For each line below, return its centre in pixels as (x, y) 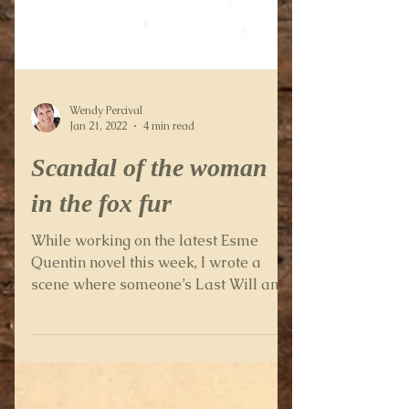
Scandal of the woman (149, 241)
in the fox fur (101, 276)
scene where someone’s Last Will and (159, 357)
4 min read (169, 199)
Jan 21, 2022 (98, 199)
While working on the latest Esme (145, 314)
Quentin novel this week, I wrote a (146, 336)
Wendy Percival (106, 183)
